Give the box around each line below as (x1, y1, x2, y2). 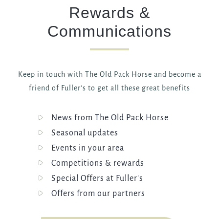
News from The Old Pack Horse (51, 113, 169, 122)
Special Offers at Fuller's (51, 174, 143, 183)
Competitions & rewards (51, 158, 144, 168)
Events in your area (51, 143, 124, 153)
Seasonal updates (51, 128, 118, 137)
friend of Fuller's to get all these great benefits (29, 84, 190, 92)
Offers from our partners (51, 189, 145, 198)
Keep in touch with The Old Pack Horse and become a (18, 70, 201, 78)
